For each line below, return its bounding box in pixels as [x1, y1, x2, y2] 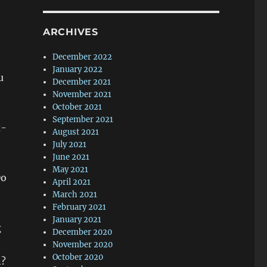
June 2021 [52, 152, 90, 162]
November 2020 [52, 240, 113, 250]
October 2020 [52, 252, 104, 262]
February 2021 [52, 202, 107, 212]
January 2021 [52, 215, 102, 225]
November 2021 [52, 89, 112, 100]
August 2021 [52, 127, 100, 137]
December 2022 [52, 52, 113, 62]
